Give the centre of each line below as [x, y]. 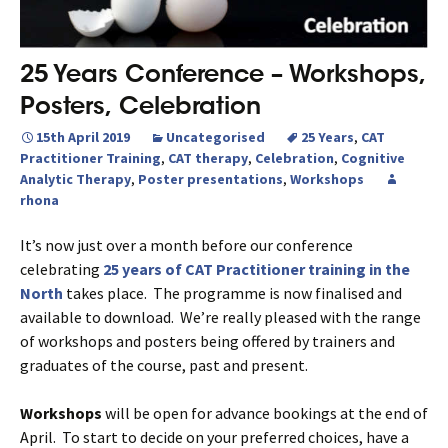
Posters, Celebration [140, 105]
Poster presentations [210, 178]
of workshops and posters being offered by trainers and [207, 340]
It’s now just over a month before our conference [186, 244]
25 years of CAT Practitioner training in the [255, 268]
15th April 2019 [83, 136]
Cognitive [373, 157]
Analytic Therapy [75, 178]
